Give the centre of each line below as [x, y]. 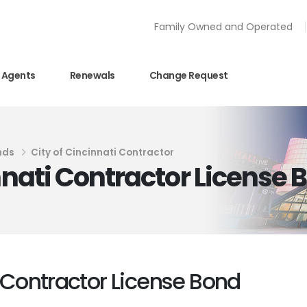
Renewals [92, 75]
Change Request [188, 75]
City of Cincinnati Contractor [102, 152]
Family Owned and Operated [223, 27]
